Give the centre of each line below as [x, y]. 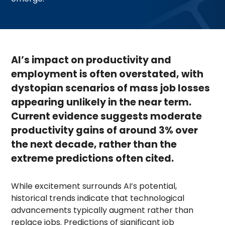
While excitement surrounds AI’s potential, [94, 186]
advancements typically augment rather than [102, 210]
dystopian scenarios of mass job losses [111, 88]
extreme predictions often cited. [93, 158]
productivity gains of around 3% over [105, 130]
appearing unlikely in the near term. [101, 102]
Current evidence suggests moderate [107, 116]
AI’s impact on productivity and [91, 60]
